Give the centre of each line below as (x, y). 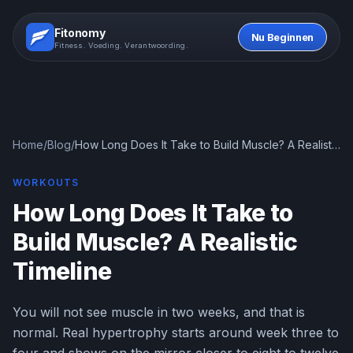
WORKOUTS (46, 182)
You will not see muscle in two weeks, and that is (159, 312)
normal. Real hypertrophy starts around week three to (176, 333)
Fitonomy (80, 32)
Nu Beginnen (282, 37)
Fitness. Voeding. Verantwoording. (121, 45)
